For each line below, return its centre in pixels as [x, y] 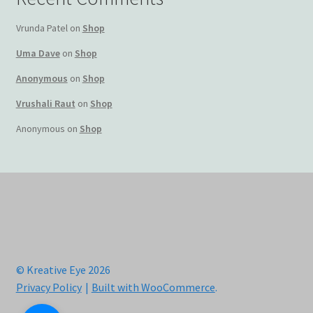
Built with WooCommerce [153, 287]
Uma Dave [38, 53]
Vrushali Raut [45, 103]
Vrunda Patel [42, 28]
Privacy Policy [49, 287]
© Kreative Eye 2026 [63, 269]
